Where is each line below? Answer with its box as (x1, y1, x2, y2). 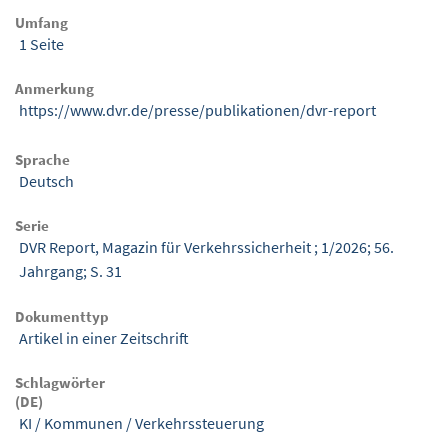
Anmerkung (15, 79, 94, 99)
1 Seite (19, 33, 64, 54)
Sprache (15, 149, 70, 169)
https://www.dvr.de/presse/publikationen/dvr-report (19, 100, 376, 121)
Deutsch (19, 170, 74, 191)
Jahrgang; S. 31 (19, 261, 122, 282)
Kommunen (44, 413, 123, 434)
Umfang (15, 12, 68, 32)
